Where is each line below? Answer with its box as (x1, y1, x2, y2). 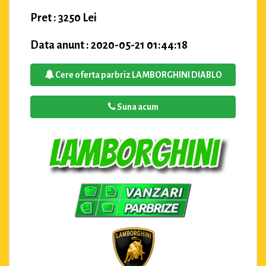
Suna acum (115, 102, 159, 112)
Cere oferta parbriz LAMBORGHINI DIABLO (53, 70, 222, 80)
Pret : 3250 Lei (30, 12, 97, 24)
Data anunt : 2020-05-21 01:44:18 (30, 39, 188, 52)
